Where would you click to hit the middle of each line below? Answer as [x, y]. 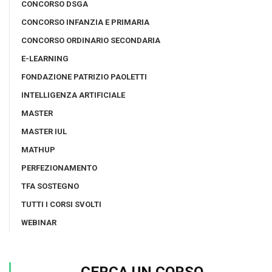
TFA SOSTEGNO [50, 186]
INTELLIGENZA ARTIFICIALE [73, 95]
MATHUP [38, 149]
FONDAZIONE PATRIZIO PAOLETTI [84, 76]
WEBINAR [39, 222]
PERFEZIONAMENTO [59, 168]
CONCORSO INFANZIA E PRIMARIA [85, 22]
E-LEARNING [45, 58]
